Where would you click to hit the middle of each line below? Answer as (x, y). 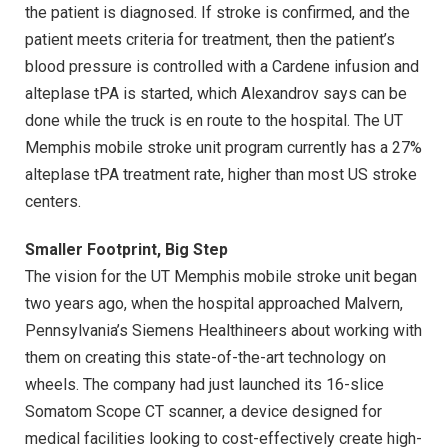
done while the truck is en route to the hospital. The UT (214, 120)
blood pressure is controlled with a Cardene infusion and (222, 66)
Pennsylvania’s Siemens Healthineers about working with (223, 330)
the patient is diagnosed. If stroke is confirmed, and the (217, 12)
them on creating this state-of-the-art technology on (205, 357)
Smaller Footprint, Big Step (126, 249)
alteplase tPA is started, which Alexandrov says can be (216, 93)
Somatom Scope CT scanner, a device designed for (203, 411)
